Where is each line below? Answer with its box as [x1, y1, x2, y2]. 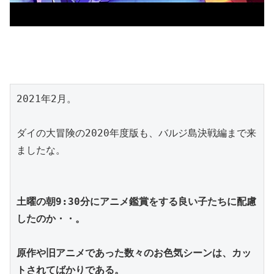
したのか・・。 [17, 212, 85, 224]
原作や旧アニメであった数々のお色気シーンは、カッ [17, 246, 251, 259]
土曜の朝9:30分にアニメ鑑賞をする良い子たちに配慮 [17, 195, 256, 207]
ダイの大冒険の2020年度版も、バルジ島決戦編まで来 [17, 127, 256, 139]
